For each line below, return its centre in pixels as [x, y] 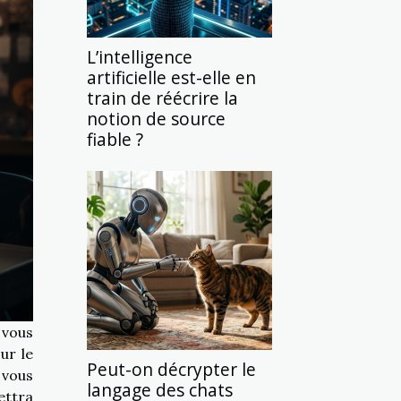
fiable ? [115, 139]
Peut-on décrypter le [171, 369]
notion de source [156, 119]
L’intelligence [140, 57]
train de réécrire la [162, 98]
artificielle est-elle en [171, 77]
